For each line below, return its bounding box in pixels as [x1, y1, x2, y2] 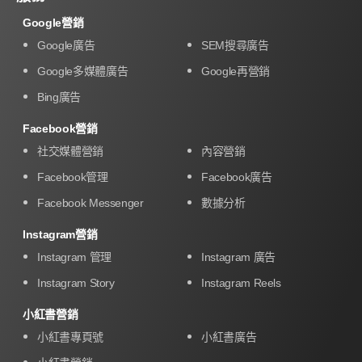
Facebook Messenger [37, 196, 144, 209]
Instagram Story [37, 276, 115, 289]
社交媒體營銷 [37, 144, 103, 158]
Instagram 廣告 [201, 250, 276, 263]
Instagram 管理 [37, 250, 112, 263]
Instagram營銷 [23, 227, 98, 241]
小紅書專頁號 [37, 330, 103, 343]
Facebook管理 [37, 170, 108, 183]
